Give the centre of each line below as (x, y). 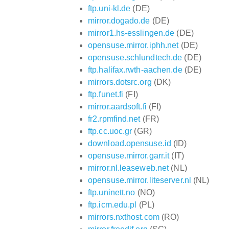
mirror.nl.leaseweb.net (129, 168)
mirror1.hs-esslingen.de (131, 33)
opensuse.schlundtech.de (135, 57)
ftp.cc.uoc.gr (110, 131)
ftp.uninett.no (112, 192)
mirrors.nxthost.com (124, 217)
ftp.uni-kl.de (109, 8)
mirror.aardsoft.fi (117, 106)
